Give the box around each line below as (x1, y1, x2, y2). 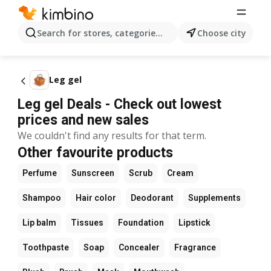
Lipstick (178, 218, 211, 227)
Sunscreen (71, 168, 114, 178)
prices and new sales (18, 112, 149, 128)
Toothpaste (22, 243, 69, 252)
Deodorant (131, 193, 174, 203)
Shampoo (22, 193, 61, 203)
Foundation (118, 218, 164, 227)
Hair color (76, 193, 116, 203)
